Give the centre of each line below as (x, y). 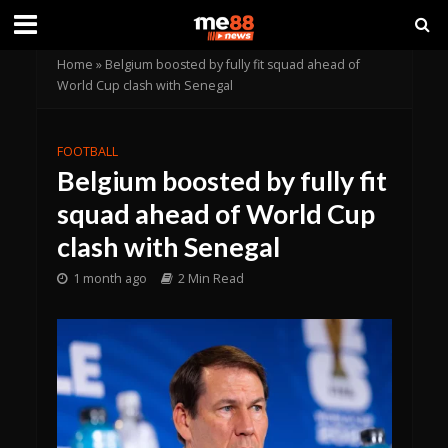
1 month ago (109, 278)
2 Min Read (210, 278)
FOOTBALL (87, 151)
